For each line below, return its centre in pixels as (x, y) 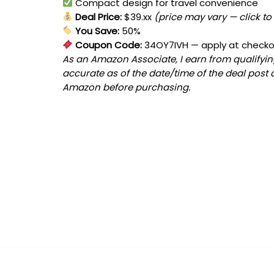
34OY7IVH (167, 45)
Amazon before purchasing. (126, 87)
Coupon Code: (108, 45)
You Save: (96, 31)
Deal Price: (98, 17)
